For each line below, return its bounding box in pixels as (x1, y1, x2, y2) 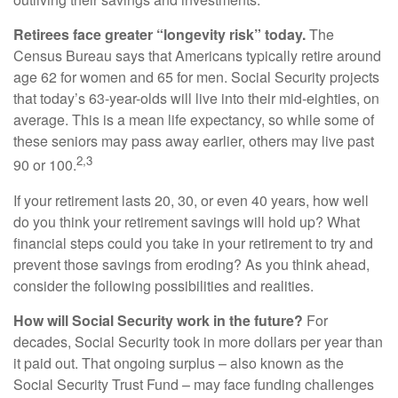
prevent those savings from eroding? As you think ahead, (13, 253, 370, 275)
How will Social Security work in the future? (13, 309, 303, 330)
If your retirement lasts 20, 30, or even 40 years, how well (13, 189, 369, 211)
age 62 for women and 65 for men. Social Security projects (13, 67, 379, 88)
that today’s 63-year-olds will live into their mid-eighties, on (13, 88, 379, 109)
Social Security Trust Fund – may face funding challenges (13, 373, 374, 394)
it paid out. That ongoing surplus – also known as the (13, 352, 344, 373)
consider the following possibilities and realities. (13, 275, 314, 296)
